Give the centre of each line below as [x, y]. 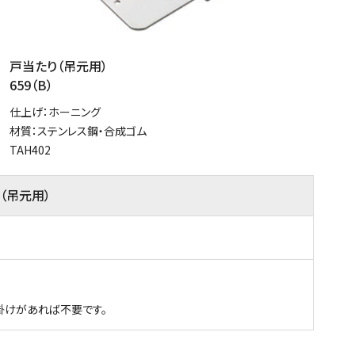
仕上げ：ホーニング [55, 111]
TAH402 [30, 149]
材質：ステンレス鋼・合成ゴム [78, 130]
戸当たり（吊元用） [59, 65]
